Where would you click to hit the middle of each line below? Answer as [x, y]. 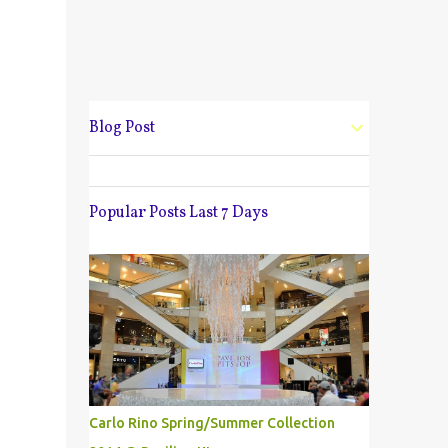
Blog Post [121, 128]
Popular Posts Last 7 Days [178, 213]
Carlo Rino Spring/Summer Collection [211, 423]
